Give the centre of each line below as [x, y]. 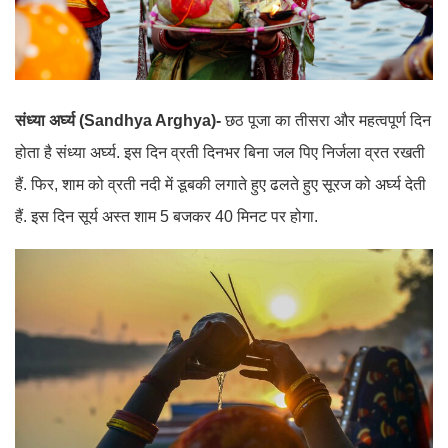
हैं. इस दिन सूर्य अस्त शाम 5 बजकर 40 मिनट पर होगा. [166, 216]
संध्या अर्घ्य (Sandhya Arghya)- [118, 120]
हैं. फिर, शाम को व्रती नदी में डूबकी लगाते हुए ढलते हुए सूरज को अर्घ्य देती [220, 184]
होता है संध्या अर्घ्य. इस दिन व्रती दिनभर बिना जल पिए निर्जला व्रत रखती [220, 152]
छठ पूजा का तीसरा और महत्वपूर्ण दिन [326, 120]
